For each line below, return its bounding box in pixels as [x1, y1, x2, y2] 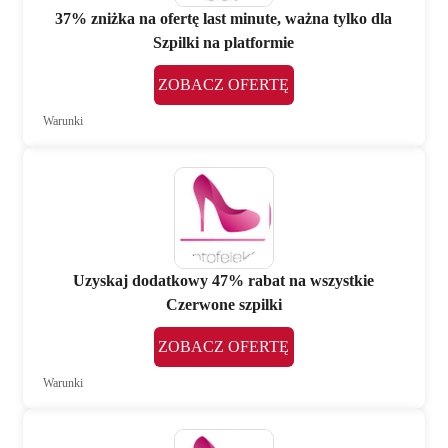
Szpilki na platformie [153, 34, 295, 52]
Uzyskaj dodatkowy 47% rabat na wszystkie [73, 271, 375, 289]
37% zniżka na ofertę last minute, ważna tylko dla [55, 10, 393, 28]
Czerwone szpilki [165, 295, 282, 313]
